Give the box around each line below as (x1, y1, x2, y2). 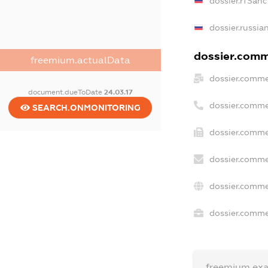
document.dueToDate (28, 87, 104, 96)
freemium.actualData (30, 54, 130, 65)
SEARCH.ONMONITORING (29, 102, 141, 112)
